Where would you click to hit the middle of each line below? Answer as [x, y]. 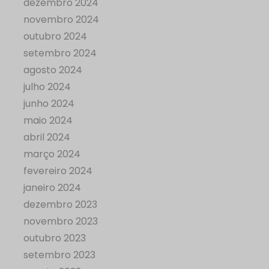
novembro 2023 [61, 222]
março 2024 [52, 154]
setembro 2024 [60, 53]
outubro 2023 [55, 238]
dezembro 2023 [60, 205]
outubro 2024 [55, 37]
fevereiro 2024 [58, 171]
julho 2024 [47, 87]
